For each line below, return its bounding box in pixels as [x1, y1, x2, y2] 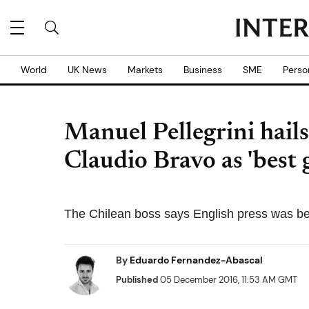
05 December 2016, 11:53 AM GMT [158, 274, 297, 286]
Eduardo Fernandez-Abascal [130, 254, 263, 266]
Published [116, 274, 158, 286]
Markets [128, 63, 163, 76]
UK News [68, 63, 107, 76]
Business [183, 63, 222, 76]
